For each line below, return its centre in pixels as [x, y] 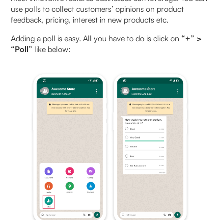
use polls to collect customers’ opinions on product [97, 9]
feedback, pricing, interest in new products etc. [91, 19]
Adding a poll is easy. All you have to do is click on [96, 38]
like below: [54, 49]
